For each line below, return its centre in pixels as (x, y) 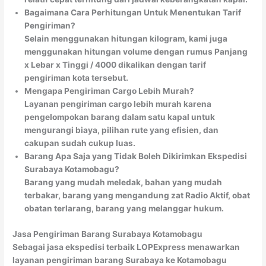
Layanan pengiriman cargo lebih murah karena (118, 104)
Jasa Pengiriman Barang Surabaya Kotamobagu (108, 234)
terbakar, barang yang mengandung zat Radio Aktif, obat (137, 196)
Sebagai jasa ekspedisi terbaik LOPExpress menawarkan (126, 247)
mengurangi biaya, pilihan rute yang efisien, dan (122, 130)
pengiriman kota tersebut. (77, 78)
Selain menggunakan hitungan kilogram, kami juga (126, 39)
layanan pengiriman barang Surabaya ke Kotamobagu (120, 260)
